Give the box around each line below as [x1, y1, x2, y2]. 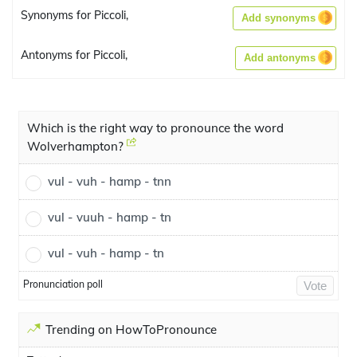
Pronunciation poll [23, 278, 103, 290]
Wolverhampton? [27, 139, 127, 154]
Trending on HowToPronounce [45, 322, 217, 337]
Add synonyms [241, 12, 316, 24]
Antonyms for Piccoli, [21, 48, 127, 62]
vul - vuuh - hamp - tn [48, 210, 171, 225]
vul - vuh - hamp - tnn [48, 174, 171, 189]
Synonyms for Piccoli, [21, 8, 128, 22]
